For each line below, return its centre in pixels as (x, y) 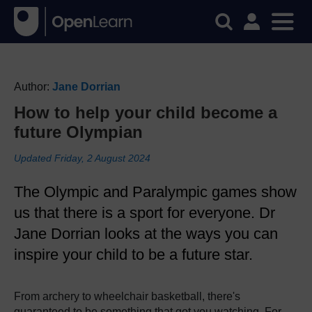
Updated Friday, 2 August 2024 (82, 158)
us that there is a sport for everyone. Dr (145, 213)
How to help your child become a (146, 112)
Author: (33, 87)
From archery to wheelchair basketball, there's (127, 296)
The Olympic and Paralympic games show (155, 192)
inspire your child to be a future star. (133, 255)
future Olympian (78, 132)
